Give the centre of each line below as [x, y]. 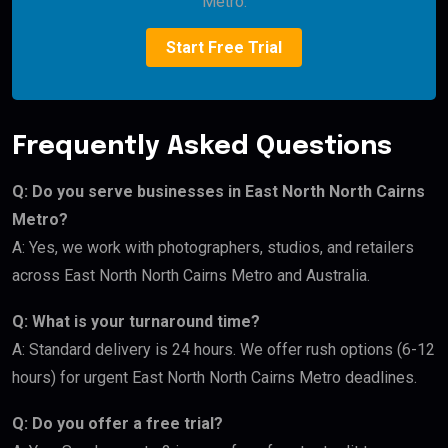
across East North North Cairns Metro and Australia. [191, 275]
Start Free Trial [224, 47]
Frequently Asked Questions [202, 146]
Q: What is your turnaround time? [136, 321]
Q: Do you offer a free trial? [117, 423]
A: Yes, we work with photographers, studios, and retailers [213, 247]
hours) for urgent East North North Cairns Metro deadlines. [214, 377]
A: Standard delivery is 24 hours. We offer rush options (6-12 [223, 349]
